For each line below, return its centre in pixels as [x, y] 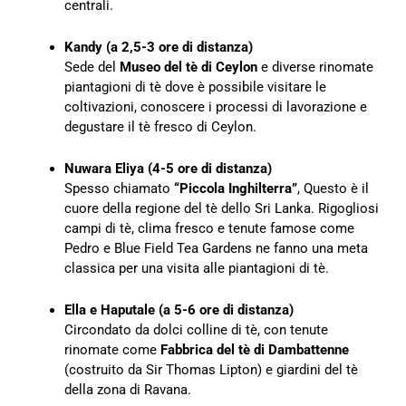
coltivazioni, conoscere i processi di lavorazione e [216, 107]
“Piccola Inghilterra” [236, 189]
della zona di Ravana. [128, 390]
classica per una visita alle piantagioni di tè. [197, 269]
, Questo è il [333, 189]
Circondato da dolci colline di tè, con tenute [196, 330]
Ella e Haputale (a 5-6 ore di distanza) [179, 310]
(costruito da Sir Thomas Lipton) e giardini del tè [211, 370]
